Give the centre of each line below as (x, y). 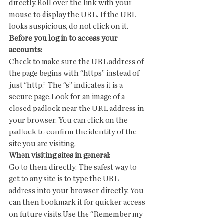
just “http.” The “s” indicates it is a (66, 85)
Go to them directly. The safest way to (74, 167)
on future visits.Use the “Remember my (77, 214)
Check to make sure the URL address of (77, 62)
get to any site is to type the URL (65, 179)
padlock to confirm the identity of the (74, 132)
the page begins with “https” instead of (75, 73)
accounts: (25, 50)
